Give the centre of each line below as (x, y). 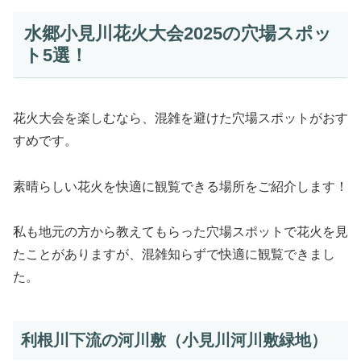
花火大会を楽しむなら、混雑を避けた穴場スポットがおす (180, 118)
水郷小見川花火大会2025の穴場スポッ (178, 34)
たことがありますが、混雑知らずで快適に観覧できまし (174, 255)
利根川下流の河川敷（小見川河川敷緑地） (174, 340)
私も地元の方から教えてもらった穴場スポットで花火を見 (180, 232)
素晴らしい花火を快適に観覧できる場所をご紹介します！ (180, 186)
